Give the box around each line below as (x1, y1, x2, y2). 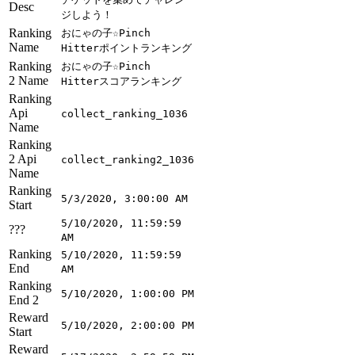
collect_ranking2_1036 (61, 154, 194, 166)
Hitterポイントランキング (61, 42, 192, 55)
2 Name (9, 74, 48, 88)
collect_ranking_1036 (61, 108, 188, 120)
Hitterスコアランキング (61, 75, 181, 88)
